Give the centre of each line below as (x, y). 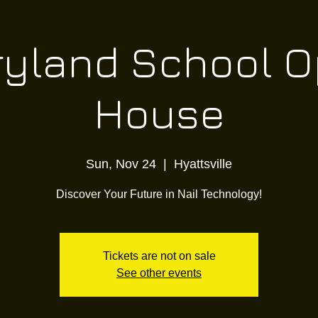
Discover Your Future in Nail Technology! (159, 194)
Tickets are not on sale (159, 256)
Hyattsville (203, 164)
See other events (159, 273)
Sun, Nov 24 (121, 164)
